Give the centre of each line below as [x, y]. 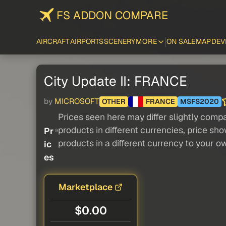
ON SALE [181, 41]
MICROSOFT [77, 101]
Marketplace [86, 187]
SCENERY [120, 41]
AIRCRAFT [53, 41]
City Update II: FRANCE [116, 81]
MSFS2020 [199, 102]
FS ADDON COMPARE [112, 15]
